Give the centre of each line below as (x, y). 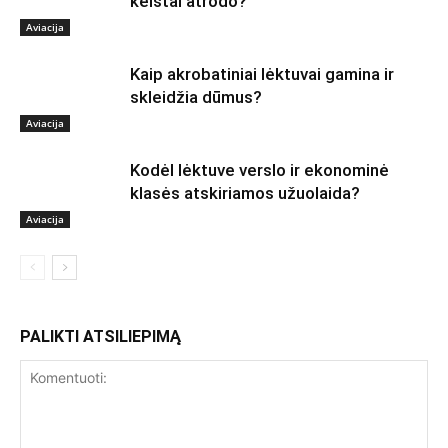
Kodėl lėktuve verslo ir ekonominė (259, 169)
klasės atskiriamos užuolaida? (245, 192)
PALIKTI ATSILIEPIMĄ (100, 336)
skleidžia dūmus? (196, 96)
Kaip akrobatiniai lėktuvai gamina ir (262, 73)
